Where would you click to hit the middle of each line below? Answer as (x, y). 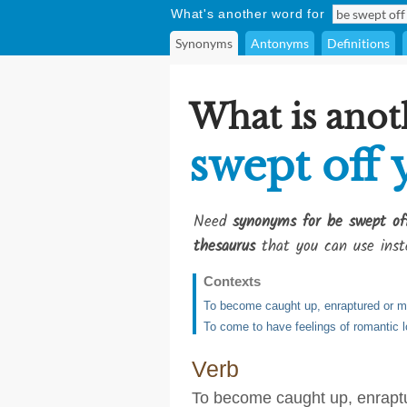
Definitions (358, 43)
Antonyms (280, 43)
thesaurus (224, 247)
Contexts (232, 281)
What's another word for (248, 14)
